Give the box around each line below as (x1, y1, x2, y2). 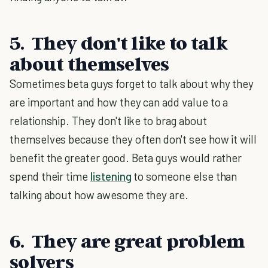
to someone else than (131, 169, 237, 183)
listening (90, 169, 132, 183)
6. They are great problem (10, 229, 245, 252)
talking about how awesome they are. (10, 188, 189, 202)
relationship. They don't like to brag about (10, 114, 207, 127)
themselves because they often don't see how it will (10, 132, 257, 146)
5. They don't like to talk (10, 31, 228, 54)
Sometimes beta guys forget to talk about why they (10, 77, 254, 90)
